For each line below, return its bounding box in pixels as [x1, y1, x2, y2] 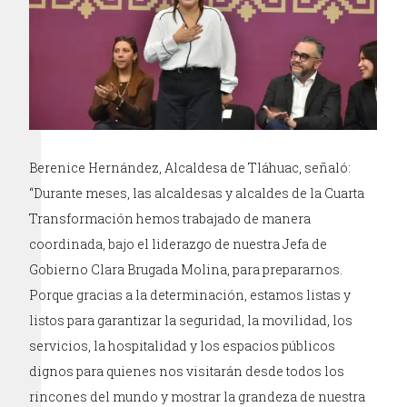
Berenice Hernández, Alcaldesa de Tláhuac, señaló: [29, 158, 352, 176]
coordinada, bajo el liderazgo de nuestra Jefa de [29, 234, 328, 253]
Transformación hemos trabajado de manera [29, 209, 312, 227]
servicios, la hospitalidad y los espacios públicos [29, 336, 336, 354]
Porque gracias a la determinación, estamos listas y [29, 285, 352, 303]
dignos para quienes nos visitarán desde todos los [29, 362, 345, 380]
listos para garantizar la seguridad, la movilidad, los [29, 311, 353, 329]
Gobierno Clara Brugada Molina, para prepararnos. [29, 260, 343, 278]
